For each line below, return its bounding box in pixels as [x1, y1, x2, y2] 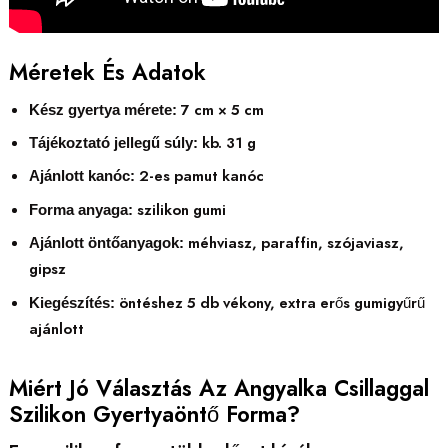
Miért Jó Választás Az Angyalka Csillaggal [8, 371, 429, 404]
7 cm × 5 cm [176, 98, 264, 121]
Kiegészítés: [28, 294, 115, 311]
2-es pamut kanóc [134, 165, 264, 188]
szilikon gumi [132, 198, 226, 221]
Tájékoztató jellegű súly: [28, 135, 198, 152]
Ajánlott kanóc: [28, 168, 135, 185]
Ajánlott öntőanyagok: [28, 235, 184, 252]
